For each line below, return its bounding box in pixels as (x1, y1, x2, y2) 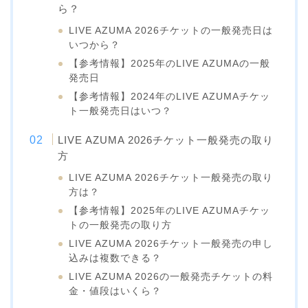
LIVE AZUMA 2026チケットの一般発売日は (69, 25, 274, 36)
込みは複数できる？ (69, 252, 162, 263)
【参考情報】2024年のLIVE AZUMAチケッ (69, 91, 271, 102)
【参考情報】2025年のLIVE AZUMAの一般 (69, 58, 271, 69)
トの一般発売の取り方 (69, 219, 173, 230)
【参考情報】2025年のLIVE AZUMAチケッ (69, 205, 271, 216)
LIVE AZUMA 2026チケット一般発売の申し (69, 238, 274, 249)
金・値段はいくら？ (69, 285, 162, 296)
